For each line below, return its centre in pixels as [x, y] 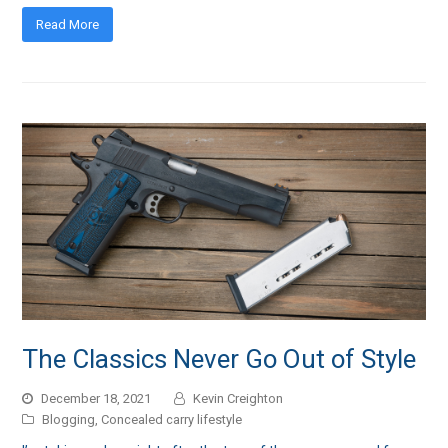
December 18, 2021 [96, 398]
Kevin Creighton [238, 398]
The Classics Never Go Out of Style [219, 359]
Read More [68, 24]
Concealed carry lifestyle [172, 419]
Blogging [69, 419]
